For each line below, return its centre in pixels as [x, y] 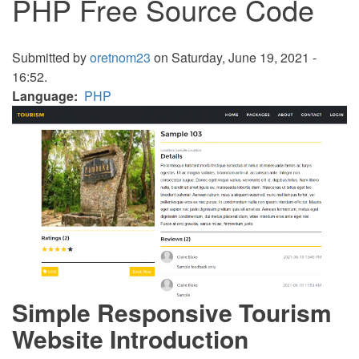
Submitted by [51, 57]
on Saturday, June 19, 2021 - [234, 57]
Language [43, 96]
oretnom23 [120, 57]
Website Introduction [130, 338]
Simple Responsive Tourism [172, 312]
